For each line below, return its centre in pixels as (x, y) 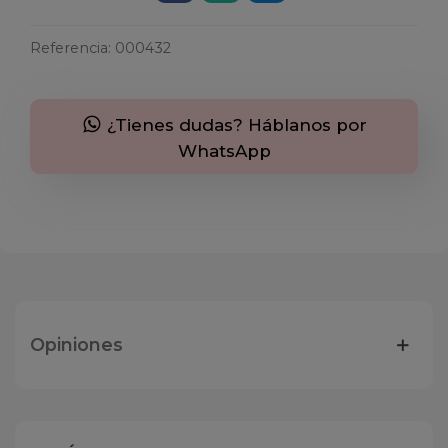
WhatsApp (224, 151)
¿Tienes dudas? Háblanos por (234, 125)
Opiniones (76, 345)
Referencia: (70, 48)
